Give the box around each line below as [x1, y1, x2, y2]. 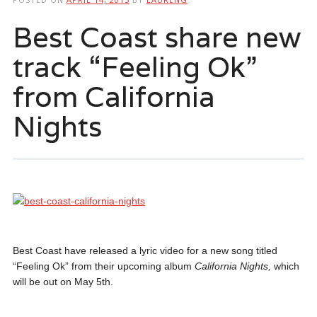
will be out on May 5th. [12, 275, 113, 287]
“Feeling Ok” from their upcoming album [12, 260, 195, 272]
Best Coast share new [12, 18, 301, 55]
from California [12, 77, 215, 115]
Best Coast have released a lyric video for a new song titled [12, 244, 277, 256]
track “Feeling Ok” [12, 47, 257, 85]
